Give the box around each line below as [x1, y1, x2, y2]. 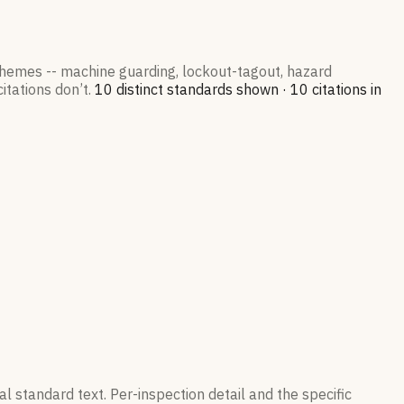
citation [308, 80, 360, 99]
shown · [233, 80, 287, 99]
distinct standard [113, 80, 225, 99]
